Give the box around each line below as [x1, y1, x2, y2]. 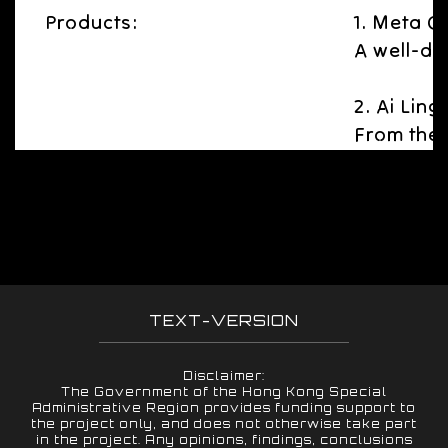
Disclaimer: [183, 369, 265, 383]
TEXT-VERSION [149, 311, 299, 330]
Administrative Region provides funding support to [32, 401, 416, 415]
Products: [45, 9, 138, 34]
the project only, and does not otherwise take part [31, 417, 417, 431]
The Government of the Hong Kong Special [61, 385, 387, 399]
